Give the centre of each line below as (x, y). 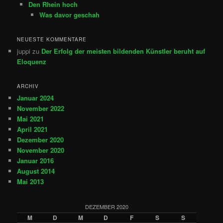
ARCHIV (28, 86)
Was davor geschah (70, 14)
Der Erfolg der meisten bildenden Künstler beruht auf (123, 51)
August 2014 (36, 171)
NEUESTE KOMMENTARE (52, 39)
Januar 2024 (36, 98)
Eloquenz (32, 61)
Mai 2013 (31, 182)
